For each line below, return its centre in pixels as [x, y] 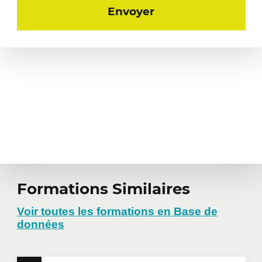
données [40, 224]
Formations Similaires [103, 189]
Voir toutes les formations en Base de [117, 211]
